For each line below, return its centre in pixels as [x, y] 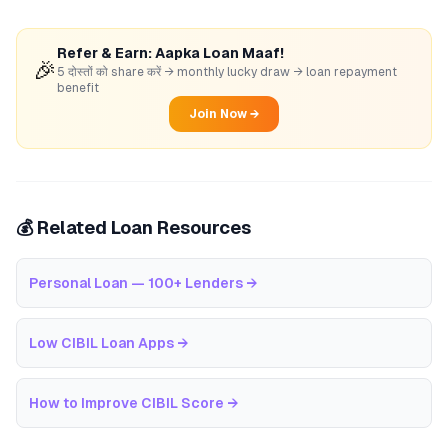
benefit [78, 88]
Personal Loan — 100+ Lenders [136, 283]
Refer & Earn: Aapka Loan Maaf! [170, 53]
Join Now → [224, 114]
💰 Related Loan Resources [133, 227]
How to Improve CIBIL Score [126, 403]
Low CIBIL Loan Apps [101, 343]
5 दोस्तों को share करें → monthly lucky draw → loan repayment [227, 72]
